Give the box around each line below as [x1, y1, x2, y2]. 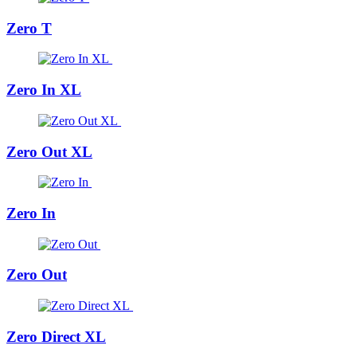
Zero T [6, 19, 52, 37]
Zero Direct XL [6, 328, 106, 345]
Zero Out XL [6, 143, 92, 160]
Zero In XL [6, 81, 81, 99]
